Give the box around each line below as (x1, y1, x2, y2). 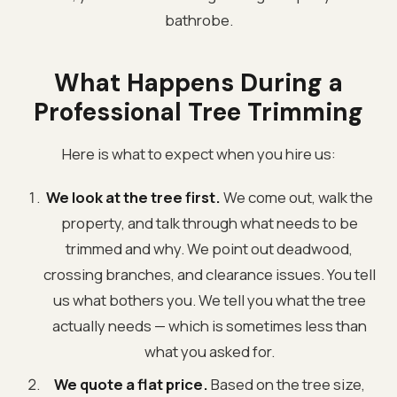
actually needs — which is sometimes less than (51, 315, 367, 336)
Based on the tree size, (207, 373, 365, 394)
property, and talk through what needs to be (60, 212, 358, 233)
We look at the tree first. (45, 186, 221, 207)
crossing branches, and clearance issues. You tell (43, 263, 376, 284)
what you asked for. (144, 340, 275, 362)
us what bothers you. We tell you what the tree (52, 289, 366, 310)
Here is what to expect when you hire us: (61, 143, 336, 164)
